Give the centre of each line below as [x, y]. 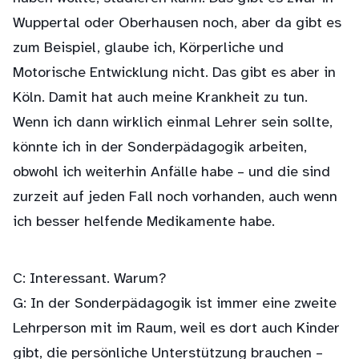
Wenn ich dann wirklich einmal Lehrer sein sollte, [173, 123]
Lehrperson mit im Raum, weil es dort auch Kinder [176, 329]
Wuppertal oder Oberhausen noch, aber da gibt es [177, 24]
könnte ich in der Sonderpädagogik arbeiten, [160, 148]
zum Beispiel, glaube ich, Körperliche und [148, 48]
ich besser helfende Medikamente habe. [144, 222]
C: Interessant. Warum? [90, 279]
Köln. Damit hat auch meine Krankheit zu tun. [160, 98]
